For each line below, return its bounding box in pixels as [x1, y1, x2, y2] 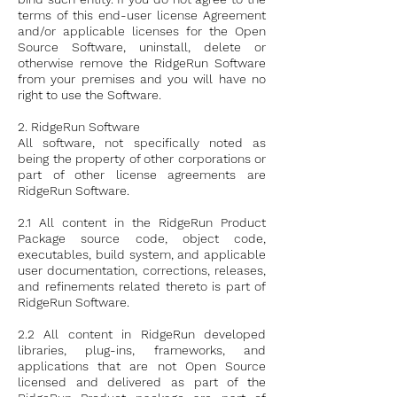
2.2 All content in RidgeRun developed [18, 327, 266, 341]
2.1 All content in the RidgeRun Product [18, 215, 266, 230]
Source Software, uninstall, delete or [18, 40, 266, 54]
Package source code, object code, [18, 231, 266, 245]
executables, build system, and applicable [18, 247, 266, 261]
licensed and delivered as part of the [18, 375, 266, 389]
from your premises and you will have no [18, 72, 266, 86]
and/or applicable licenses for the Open [18, 24, 266, 38]
